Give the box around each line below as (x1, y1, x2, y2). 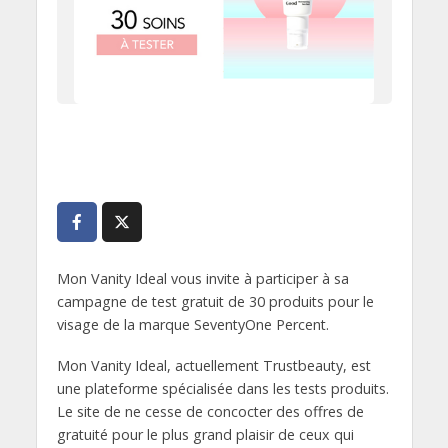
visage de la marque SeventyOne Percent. (56, 315, 329, 334)
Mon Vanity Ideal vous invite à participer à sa (56, 269, 349, 288)
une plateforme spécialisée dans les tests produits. (56, 378, 389, 398)
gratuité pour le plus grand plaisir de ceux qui (56, 424, 354, 444)
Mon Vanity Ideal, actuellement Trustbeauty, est (56, 355, 371, 375)
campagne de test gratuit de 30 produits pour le (56, 292, 374, 311)
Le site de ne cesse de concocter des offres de (56, 401, 364, 421)
